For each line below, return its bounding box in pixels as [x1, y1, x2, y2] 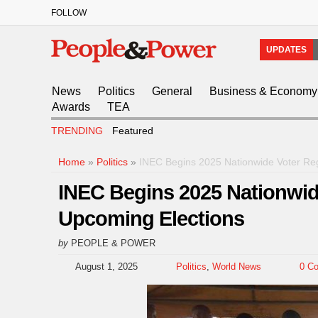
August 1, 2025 [75, 261, 138, 272]
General [152, 85, 192, 97]
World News [212, 261, 261, 272]
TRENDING [51, 125, 103, 136]
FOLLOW [51, 8, 87, 18]
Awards [52, 101, 90, 113]
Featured [112, 125, 153, 136]
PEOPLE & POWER [71, 238, 155, 248]
